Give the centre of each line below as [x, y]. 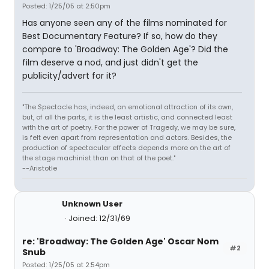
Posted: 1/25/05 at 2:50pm [66, 6]
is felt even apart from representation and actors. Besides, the [127, 138]
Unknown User [92, 204]
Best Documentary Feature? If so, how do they [120, 36]
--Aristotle [40, 168]
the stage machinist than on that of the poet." [99, 158]
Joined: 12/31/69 [99, 218]
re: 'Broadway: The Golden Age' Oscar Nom [120, 241]
